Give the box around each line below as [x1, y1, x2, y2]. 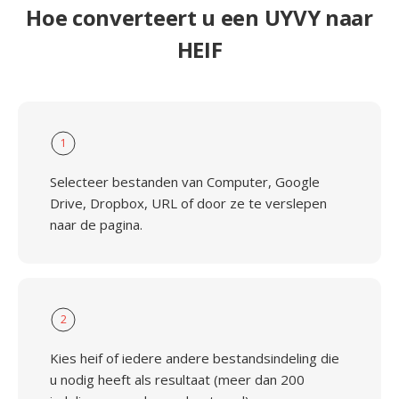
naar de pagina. [50, 216, 142, 233]
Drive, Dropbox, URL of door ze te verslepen [50, 194, 327, 212]
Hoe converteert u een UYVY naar [26, 3, 373, 32]
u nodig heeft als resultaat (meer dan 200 [50, 370, 305, 388]
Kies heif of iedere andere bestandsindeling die [50, 349, 339, 367]
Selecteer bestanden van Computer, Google [50, 173, 320, 191]
